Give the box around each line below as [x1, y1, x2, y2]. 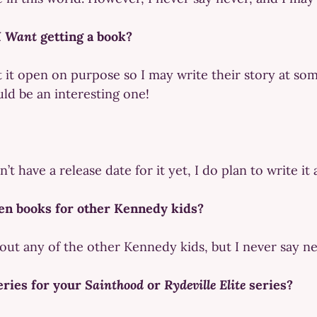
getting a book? [37, 28, 132, 45]
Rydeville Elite [164, 276, 246, 293]
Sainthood [85, 276, 144, 293]
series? [246, 276, 293, 293]
